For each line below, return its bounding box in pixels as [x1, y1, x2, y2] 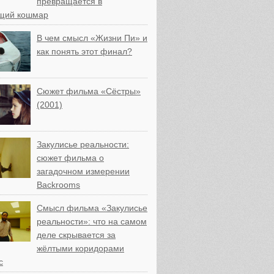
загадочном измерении [36, 166, 130, 176]
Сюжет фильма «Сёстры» [36, 86, 141, 96]
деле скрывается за [36, 230, 116, 240]
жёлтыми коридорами [36, 243, 124, 253]
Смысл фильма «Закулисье [36, 203, 147, 213]
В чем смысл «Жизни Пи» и [36, 33, 147, 43]
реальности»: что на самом [36, 217, 147, 226]
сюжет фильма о [36, 153, 104, 163]
